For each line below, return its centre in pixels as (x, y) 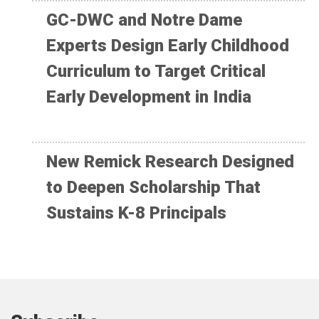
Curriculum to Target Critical (156, 72)
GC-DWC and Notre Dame (144, 20)
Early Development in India (149, 97)
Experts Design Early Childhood (168, 46)
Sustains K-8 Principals (136, 213)
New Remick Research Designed (170, 162)
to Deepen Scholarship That (153, 188)
